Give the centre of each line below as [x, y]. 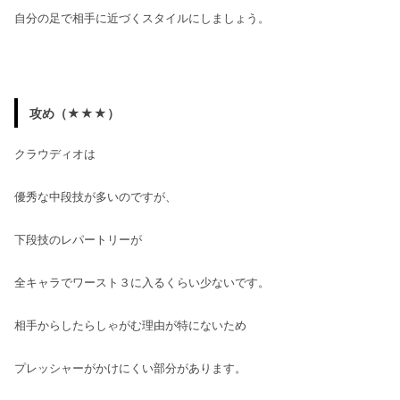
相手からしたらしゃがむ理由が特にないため [130, 325]
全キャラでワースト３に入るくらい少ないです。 [142, 282]
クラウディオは [55, 153]
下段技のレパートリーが [78, 239]
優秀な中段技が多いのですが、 [96, 196]
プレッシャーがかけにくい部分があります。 [130, 367]
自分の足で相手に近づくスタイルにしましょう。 [142, 18]
